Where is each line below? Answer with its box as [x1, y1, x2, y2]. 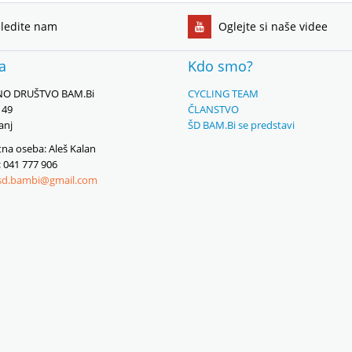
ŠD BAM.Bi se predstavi [188, 118, 295, 132]
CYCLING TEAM [188, 86, 258, 101]
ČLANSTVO [188, 102, 239, 116]
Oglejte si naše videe [215, 19, 328, 34]
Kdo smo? [188, 57, 253, 75]
